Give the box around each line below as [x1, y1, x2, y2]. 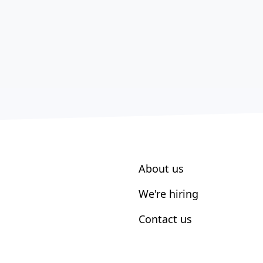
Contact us [139, 212, 192, 226]
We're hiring [139, 187, 198, 201]
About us [139, 161, 184, 176]
